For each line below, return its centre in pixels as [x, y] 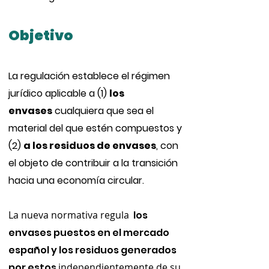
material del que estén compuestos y [95, 128]
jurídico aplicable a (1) [59, 93]
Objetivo [41, 35]
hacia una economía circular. [77, 180]
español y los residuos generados [92, 250]
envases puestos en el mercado [89, 233]
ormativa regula [94, 215]
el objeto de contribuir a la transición [93, 163]
